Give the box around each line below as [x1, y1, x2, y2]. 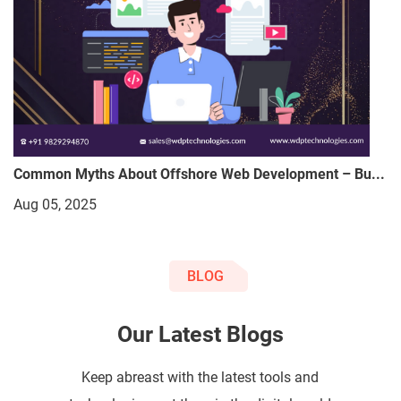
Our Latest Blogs [117, 320, 284, 347]
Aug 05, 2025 [13, 195, 97, 213]
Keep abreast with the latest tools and [81, 368, 320, 386]
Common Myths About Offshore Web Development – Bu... [13, 165, 385, 183]
